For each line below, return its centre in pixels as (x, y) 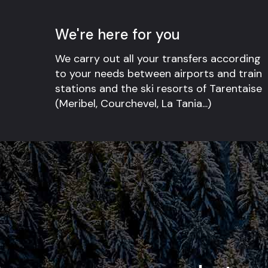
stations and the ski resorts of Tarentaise (159, 88)
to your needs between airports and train (159, 73)
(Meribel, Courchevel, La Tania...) (133, 103)
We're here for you (118, 34)
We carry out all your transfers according (158, 58)
